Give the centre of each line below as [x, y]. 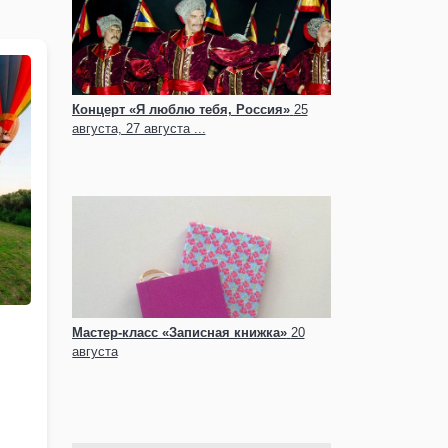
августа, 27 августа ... [138, 128]
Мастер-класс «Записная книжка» [179, 332]
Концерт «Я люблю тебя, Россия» [180, 109]
